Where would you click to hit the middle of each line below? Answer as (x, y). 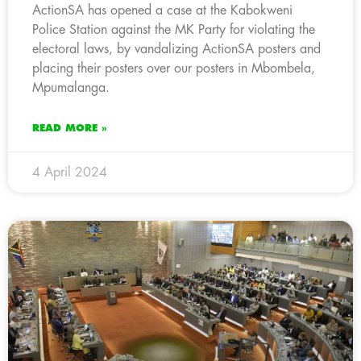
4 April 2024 (70, 172)
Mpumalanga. (71, 87)
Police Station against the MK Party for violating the (174, 29)
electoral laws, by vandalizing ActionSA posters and (176, 49)
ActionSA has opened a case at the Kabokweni (162, 10)
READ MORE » (70, 128)
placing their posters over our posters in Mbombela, (174, 68)
